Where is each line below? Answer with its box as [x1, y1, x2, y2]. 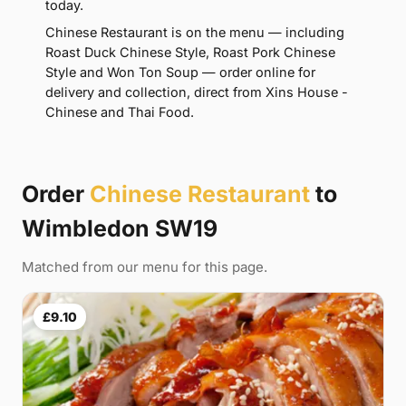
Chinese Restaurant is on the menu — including [45, 24, 344, 41]
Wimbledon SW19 [22, 215, 217, 243]
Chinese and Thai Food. [45, 104, 194, 121]
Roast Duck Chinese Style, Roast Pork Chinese [45, 44, 335, 61]
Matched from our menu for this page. [22, 258, 267, 276]
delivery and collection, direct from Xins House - [45, 84, 348, 101]
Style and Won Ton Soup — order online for [45, 64, 315, 81]
